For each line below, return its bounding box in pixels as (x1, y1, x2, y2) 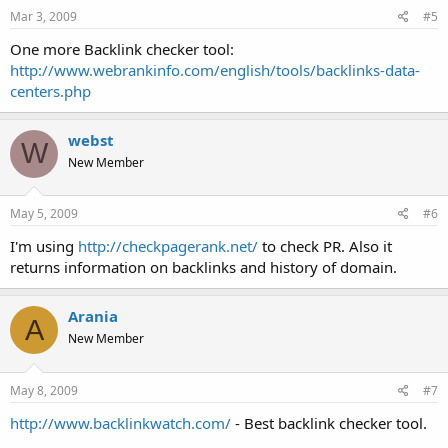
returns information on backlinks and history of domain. (10, 257, 397, 277)
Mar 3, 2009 (10, 7, 77, 25)
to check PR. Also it (258, 236, 392, 256)
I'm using (10, 236, 78, 256)
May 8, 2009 (10, 381, 78, 399)
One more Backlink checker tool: (10, 38, 234, 59)
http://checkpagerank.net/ (78, 236, 258, 256)
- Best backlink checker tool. (231, 412, 427, 433)
